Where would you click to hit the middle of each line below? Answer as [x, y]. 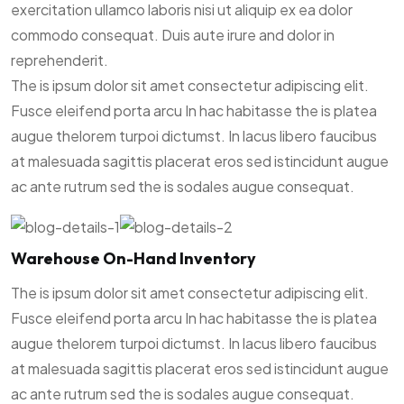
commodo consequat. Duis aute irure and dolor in [173, 35]
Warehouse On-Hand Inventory [133, 258]
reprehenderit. [60, 60]
